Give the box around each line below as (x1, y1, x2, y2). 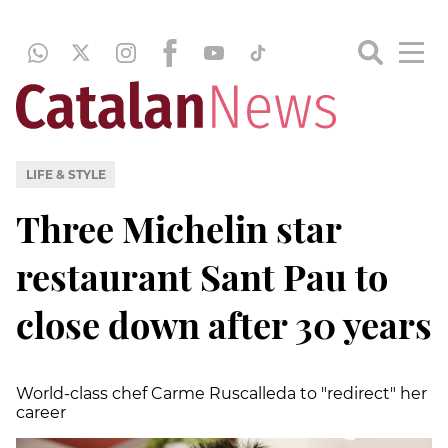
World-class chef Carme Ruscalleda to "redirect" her (16, 383, 427, 403)
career (16, 402, 66, 422)
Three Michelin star (16, 203, 341, 252)
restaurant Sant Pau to (16, 251, 388, 300)
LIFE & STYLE (25, 166, 106, 182)
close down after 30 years (16, 299, 432, 348)
